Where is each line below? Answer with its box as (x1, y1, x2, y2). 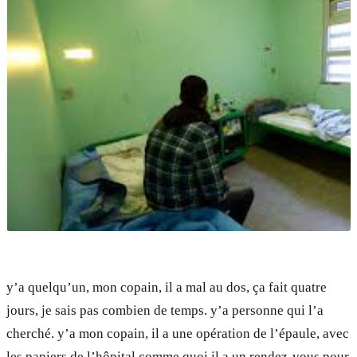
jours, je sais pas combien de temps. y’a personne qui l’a (6, 302, 324, 318)
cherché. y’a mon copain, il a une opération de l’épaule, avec (6, 325, 349, 341)
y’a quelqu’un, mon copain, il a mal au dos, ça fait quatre (6, 279, 327, 295)
